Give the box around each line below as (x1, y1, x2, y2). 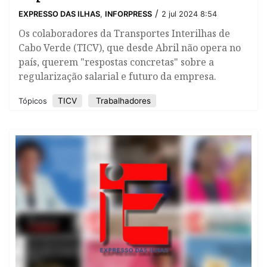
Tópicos (18, 97, 49, 106)
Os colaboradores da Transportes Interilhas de (18, 27, 230, 41)
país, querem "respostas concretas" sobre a (18, 55, 214, 69)
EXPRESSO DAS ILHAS (18, 10, 100, 19)
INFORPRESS (105, 10, 152, 19)
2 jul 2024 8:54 (162, 10, 217, 19)
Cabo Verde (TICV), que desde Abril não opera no (18, 41, 241, 55)
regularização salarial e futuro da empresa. (18, 70, 216, 83)
